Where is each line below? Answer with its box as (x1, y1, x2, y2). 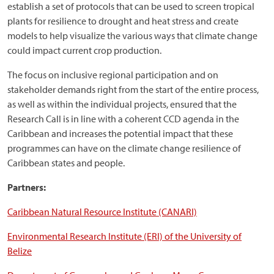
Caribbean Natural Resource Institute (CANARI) (7, 206, 197, 218)
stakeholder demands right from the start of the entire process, (7, 83, 259, 95)
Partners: (7, 181, 46, 193)
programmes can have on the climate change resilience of (7, 142, 241, 154)
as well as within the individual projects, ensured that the (7, 98, 237, 110)
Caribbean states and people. (7, 157, 125, 169)
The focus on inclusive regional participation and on (7, 68, 218, 81)
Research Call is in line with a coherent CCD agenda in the (7, 113, 239, 125)
